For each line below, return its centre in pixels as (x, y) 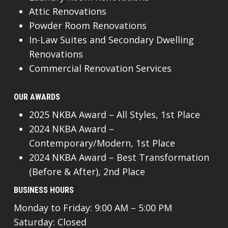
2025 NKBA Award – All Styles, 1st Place (114, 115)
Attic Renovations (67, 11)
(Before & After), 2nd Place (87, 172)
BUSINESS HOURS (44, 190)
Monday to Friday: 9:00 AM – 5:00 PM (93, 208)
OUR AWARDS (37, 97)
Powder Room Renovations (88, 26)
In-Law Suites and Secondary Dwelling (111, 40)
